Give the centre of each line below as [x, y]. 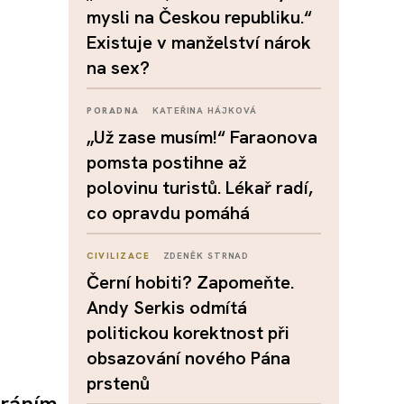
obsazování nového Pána [188, 358]
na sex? [118, 68]
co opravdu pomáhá [168, 213]
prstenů [118, 383]
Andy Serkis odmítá [167, 308]
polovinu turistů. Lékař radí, [200, 188]
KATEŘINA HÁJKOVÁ [205, 110]
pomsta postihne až [166, 162]
